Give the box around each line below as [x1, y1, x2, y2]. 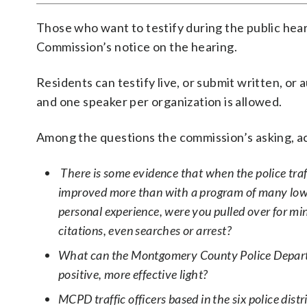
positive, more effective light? [58, 267, 208, 282]
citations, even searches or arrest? [58, 223, 232, 238]
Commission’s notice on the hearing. [36, 39, 237, 54]
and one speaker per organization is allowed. [36, 94, 282, 109]
